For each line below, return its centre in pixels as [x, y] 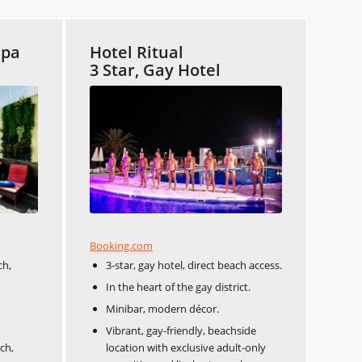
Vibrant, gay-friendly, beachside [181, 331]
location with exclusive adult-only [186, 348]
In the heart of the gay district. [178, 287]
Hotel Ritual [137, 52]
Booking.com [121, 246]
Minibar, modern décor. [162, 309]
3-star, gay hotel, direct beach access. [194, 265]
